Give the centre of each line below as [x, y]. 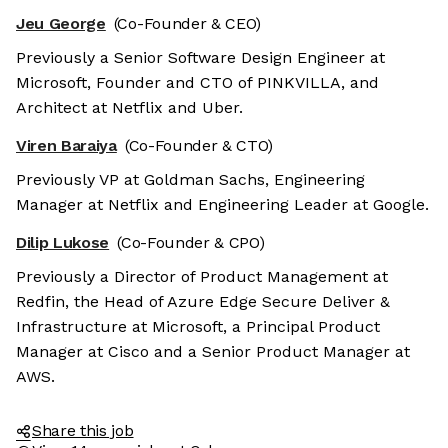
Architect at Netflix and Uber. [129, 108]
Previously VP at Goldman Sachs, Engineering [190, 180]
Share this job [83, 431]
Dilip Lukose [63, 243]
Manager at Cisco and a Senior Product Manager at [213, 352]
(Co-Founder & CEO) [187, 24]
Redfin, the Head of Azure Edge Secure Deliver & [203, 302]
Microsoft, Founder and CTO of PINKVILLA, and [197, 83]
